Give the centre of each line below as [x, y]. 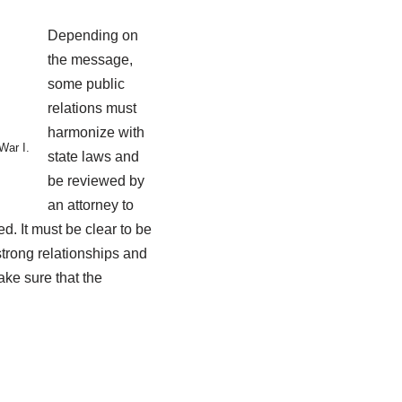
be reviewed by [96, 181]
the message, [90, 60]
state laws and [93, 157]
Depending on [92, 35]
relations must [92, 108]
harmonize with [96, 132]
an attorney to [90, 205]
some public [86, 84]
